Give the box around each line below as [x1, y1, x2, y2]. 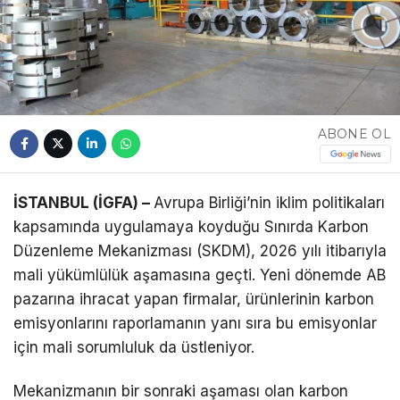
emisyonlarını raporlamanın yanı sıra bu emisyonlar [13, 314, 377, 333]
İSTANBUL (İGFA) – [13, 194, 154, 212]
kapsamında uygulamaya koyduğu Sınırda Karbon [13, 218, 369, 237]
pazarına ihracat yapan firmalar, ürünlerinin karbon [13, 290, 374, 309]
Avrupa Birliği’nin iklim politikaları [154, 194, 385, 212]
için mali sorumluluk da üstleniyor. [13, 338, 254, 357]
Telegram [259, 8, 332, 25]
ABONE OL [317, 125, 391, 142]
